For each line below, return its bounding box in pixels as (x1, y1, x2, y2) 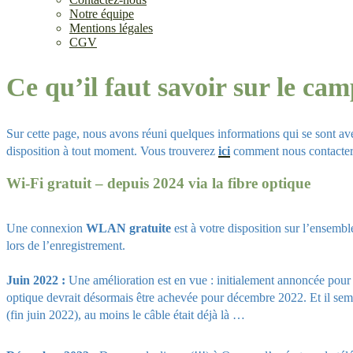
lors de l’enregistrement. (6, 238, 125, 252)
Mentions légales (69, 21, 153, 35)
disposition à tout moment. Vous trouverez (6, 144, 218, 158)
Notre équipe (69, 7, 134, 20)
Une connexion (6, 221, 86, 235)
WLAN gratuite (86, 221, 171, 235)
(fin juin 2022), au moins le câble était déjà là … (6, 307, 245, 321)
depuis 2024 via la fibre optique (107, 175, 310, 192)
